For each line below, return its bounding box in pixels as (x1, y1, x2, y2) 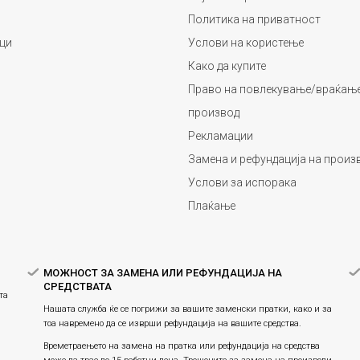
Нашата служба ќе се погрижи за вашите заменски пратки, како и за (43, 303, 332, 314)
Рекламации (188, 129, 253, 142)
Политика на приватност (188, 12, 321, 26)
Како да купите (188, 59, 266, 72)
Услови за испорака (188, 175, 297, 189)
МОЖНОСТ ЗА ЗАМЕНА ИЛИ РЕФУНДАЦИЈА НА (43, 266, 282, 279)
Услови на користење (188, 35, 304, 49)
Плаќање (188, 198, 235, 212)
